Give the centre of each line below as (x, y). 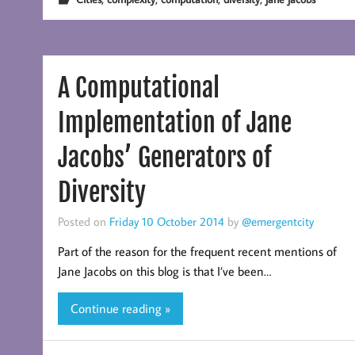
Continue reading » (120, 308)
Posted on (83, 221)
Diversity (101, 192)
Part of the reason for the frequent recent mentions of (197, 251)
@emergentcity (277, 221)
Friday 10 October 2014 (166, 221)
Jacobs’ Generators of (164, 157)
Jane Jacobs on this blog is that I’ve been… (164, 271)
